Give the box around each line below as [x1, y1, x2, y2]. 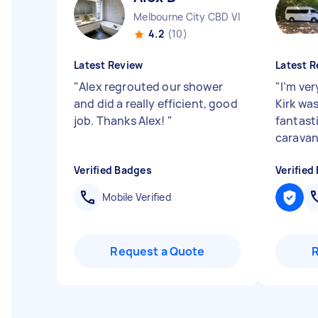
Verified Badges [74, 163, 152, 177]
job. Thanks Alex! [74, 113, 168, 128]
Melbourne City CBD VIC [133, 10, 248, 23]
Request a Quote [110, 243, 205, 259]
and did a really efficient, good [74, 96, 238, 111]
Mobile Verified [102, 190, 171, 204]
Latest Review [74, 58, 143, 72]
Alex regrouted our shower [79, 79, 223, 94]
